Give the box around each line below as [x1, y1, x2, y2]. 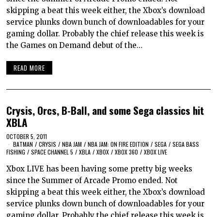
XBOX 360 [115, 147, 139, 156]
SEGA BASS [172, 139, 200, 148]
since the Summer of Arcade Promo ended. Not [6, 175, 178, 185]
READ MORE [14, 62, 46, 73]
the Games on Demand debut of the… [6, 41, 143, 50]
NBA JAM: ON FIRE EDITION [88, 139, 149, 148]
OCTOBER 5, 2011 [6, 132, 47, 140]
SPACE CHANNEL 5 [31, 147, 74, 156]
